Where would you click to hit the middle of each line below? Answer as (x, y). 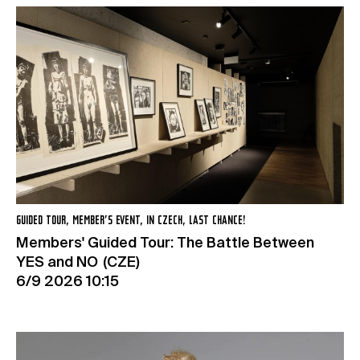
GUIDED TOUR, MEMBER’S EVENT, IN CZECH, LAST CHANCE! (131, 221)
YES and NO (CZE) (78, 263)
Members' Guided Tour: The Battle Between (165, 244)
